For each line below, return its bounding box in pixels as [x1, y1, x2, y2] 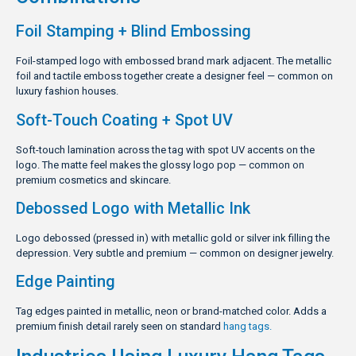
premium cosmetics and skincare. [16, 173, 171, 186]
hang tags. [223, 320, 272, 333]
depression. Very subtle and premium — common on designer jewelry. [16, 247, 334, 260]
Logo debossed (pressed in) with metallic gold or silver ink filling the [16, 232, 330, 245]
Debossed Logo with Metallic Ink [16, 199, 250, 219]
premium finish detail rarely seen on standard [16, 320, 223, 333]
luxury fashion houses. [16, 85, 118, 98]
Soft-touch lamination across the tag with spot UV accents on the [16, 143, 315, 156]
